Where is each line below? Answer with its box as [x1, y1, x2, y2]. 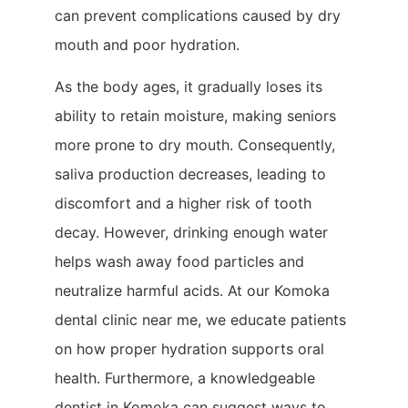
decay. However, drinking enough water [55, 223, 328, 242]
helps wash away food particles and [55, 252, 304, 271]
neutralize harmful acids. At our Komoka [55, 281, 330, 301]
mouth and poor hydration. [55, 36, 240, 54]
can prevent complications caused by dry [55, 6, 341, 25]
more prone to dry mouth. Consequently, [55, 136, 335, 155]
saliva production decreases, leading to [55, 165, 326, 184]
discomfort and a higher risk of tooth [55, 194, 311, 213]
